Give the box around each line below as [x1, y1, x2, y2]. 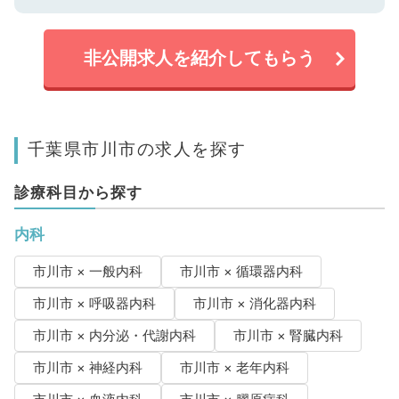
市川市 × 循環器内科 [179, 264, 303, 281]
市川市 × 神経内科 [32, 360, 142, 377]
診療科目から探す [13, 183, 142, 202]
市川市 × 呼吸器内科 [32, 296, 156, 313]
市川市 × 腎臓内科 [232, 328, 343, 345]
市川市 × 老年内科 [179, 360, 289, 377]
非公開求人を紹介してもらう [84, 47, 315, 69]
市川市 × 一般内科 [32, 264, 142, 281]
